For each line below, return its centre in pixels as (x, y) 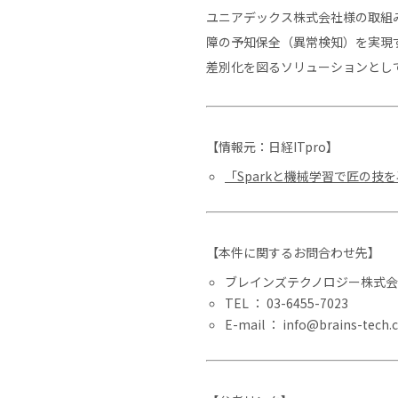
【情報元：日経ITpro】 (272, 147)
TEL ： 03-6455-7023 (287, 303)
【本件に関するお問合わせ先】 (293, 252)
